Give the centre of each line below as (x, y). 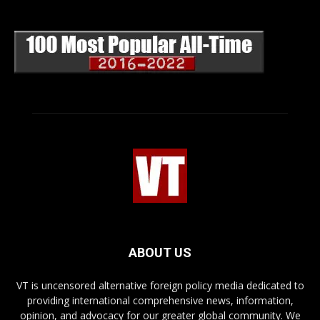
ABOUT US (160, 253)
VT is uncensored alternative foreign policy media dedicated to (160, 286)
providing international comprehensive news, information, (160, 301)
